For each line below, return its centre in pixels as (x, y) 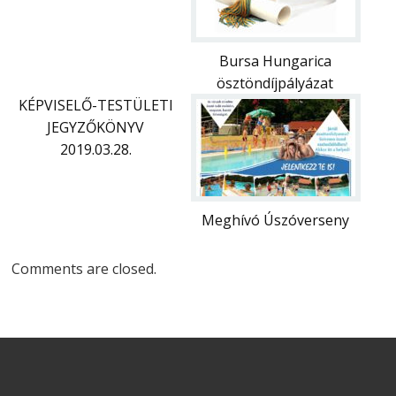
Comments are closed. (84, 268)
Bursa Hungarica (275, 61)
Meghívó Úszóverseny (275, 220)
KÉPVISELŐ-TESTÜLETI (95, 105)
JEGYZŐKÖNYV (96, 127)
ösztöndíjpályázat (275, 83)
